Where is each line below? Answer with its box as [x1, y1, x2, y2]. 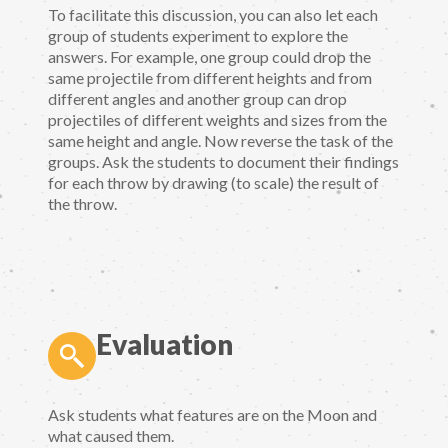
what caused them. [48, 425, 174, 445]
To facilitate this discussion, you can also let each [48, 5, 378, 25]
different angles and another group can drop [48, 89, 347, 109]
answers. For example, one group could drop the [48, 47, 371, 67]
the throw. [48, 194, 117, 214]
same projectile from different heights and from [48, 68, 372, 88]
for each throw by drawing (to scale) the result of [48, 173, 379, 193]
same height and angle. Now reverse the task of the [48, 131, 393, 151]
